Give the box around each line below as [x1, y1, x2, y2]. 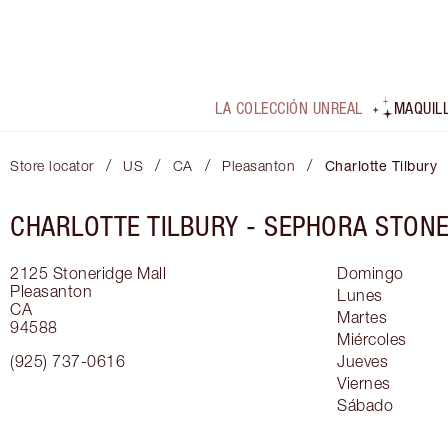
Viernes [337, 374, 391, 393]
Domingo [337, 264, 404, 283]
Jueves [337, 352, 388, 371]
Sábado [337, 396, 393, 415]
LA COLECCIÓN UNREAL [215, 99, 363, 118]
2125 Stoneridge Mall [10, 264, 166, 283]
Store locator [10, 157, 94, 175]
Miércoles [337, 330, 407, 349]
